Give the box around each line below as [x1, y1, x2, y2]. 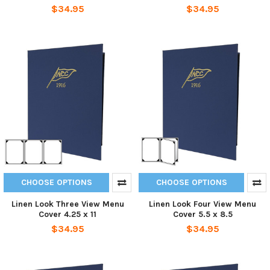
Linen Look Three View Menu [11, 198, 124, 209]
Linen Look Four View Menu [149, 198, 256, 209]
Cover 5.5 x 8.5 [172, 209, 233, 219]
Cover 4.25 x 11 [39, 209, 96, 219]
